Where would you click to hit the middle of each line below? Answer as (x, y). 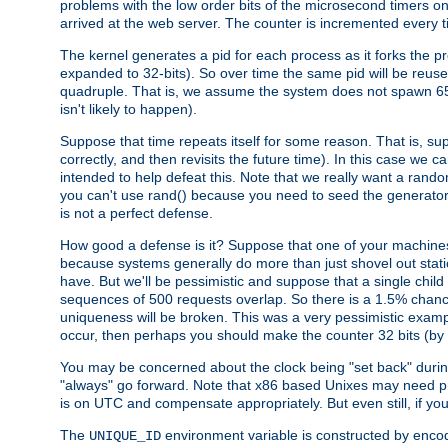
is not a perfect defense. (136, 212)
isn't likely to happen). (128, 108)
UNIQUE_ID (125, 435)
